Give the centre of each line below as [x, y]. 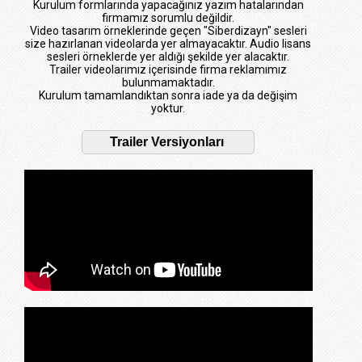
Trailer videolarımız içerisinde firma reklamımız [168, 69]
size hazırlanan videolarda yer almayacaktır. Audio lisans [168, 44]
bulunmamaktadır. [168, 82]
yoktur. [168, 108]
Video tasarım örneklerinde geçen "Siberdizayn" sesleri [168, 31]
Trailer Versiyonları [168, 142]
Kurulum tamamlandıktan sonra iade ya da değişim [168, 95]
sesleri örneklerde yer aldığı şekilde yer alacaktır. [168, 57]
